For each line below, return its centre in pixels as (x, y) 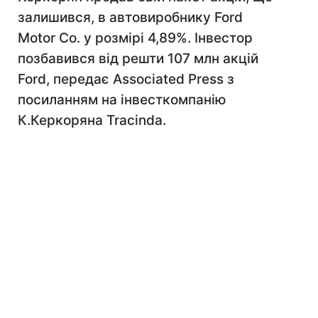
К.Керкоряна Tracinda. (92, 120)
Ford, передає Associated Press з (126, 79)
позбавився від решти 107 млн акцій (138, 59)
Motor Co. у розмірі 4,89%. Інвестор (135, 38)
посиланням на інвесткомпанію (122, 100)
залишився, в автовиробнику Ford (130, 17)
